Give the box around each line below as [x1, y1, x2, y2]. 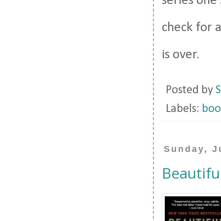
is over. [162, 48, 199, 62]
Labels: [166, 103, 202, 115]
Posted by [166, 84, 216, 97]
